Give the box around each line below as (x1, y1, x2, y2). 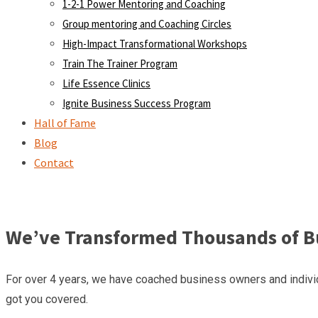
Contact (34, 155, 74, 170)
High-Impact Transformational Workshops (62, 37, 247, 50)
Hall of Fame (34, 116, 96, 130)
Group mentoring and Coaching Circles (62, 17, 231, 31)
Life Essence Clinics (62, 77, 150, 90)
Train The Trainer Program (62, 57, 177, 70)
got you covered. (6, 292, 88, 306)
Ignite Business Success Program (62, 97, 211, 110)
